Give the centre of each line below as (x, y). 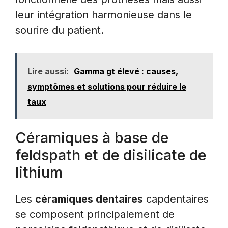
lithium (39, 172)
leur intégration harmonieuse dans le (104, 15)
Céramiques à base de (92, 137)
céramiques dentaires (89, 199)
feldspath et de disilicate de (111, 155)
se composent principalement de (95, 214)
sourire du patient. (60, 30)
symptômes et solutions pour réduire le (107, 86)
